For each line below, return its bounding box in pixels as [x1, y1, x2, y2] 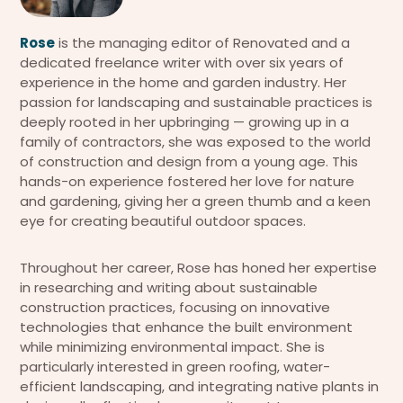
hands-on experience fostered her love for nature [20, 172, 354, 192]
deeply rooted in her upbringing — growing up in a [20, 112, 349, 132]
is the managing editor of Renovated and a [55, 33, 350, 53]
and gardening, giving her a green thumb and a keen [20, 192, 371, 211]
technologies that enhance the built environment [20, 318, 353, 337]
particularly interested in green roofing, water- [20, 357, 330, 377]
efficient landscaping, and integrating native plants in [20, 377, 379, 397]
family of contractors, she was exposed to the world [20, 132, 371, 152]
